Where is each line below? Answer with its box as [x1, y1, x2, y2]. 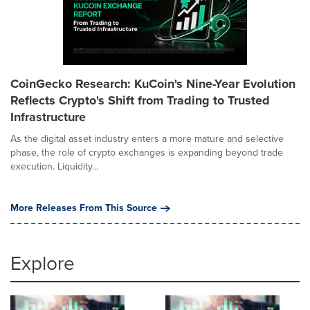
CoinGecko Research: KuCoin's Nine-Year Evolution [10, 74, 295, 93]
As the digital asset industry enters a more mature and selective [10, 131, 284, 146]
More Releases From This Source [10, 200, 157, 215]
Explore [10, 248, 75, 277]
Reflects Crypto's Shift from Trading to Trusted [10, 91, 270, 109]
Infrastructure [10, 107, 86, 126]
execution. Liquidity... [10, 158, 98, 174]
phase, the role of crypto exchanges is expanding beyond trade [10, 145, 283, 160]
